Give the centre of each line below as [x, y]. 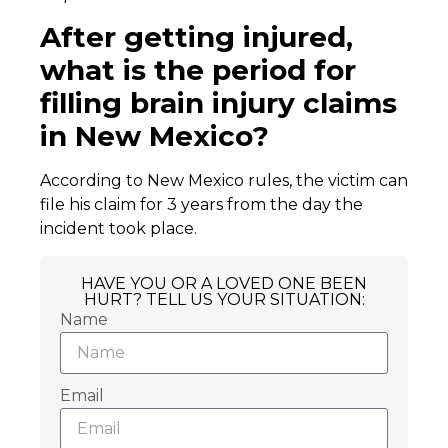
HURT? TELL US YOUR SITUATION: [224, 299]
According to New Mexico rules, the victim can [224, 181]
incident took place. [120, 229]
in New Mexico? [158, 136]
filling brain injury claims [218, 103]
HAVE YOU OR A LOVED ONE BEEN [224, 283]
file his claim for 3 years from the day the [201, 205]
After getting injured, [196, 37]
